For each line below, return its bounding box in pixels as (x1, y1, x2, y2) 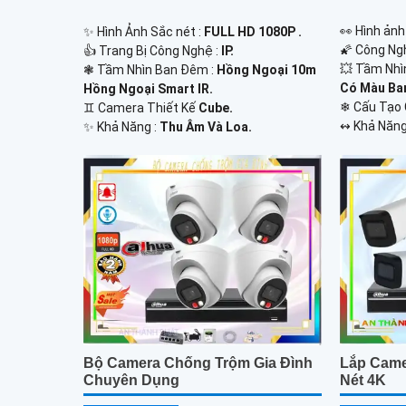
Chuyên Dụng (83, 372, 179, 389)
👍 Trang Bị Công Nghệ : (83, 43, 221, 58)
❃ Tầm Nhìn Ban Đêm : (83, 62, 217, 77)
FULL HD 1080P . (204, 24, 302, 39)
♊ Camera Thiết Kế (83, 100, 198, 115)
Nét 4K (340, 372, 387, 389)
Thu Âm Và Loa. (159, 119, 252, 134)
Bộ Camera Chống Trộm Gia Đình (83, 355, 313, 372)
